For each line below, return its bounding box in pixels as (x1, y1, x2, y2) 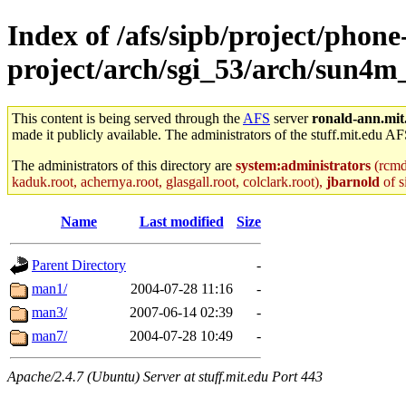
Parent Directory (32, 256, 126, 273)
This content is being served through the (12, 110, 243, 126)
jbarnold (326, 173, 380, 189)
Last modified (139, 213, 224, 229)
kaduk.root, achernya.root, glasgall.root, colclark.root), (12, 173, 326, 189)
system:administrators (236, 157, 371, 173)
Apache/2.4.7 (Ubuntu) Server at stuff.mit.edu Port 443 (7, 368, 323, 384)
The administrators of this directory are (12, 157, 236, 173)
